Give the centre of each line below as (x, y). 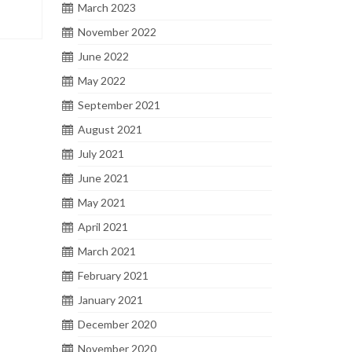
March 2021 (106, 251)
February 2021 (113, 275)
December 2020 (117, 324)
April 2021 (103, 226)
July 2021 (101, 153)
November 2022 (117, 31)
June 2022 (103, 56)
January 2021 (110, 299)
